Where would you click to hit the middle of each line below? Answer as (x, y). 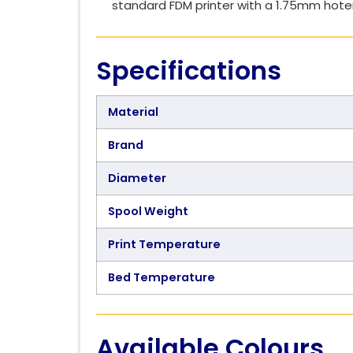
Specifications (189, 70)
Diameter (137, 178)
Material (133, 111)
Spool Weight (148, 211)
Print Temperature (164, 244)
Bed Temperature (162, 277)
